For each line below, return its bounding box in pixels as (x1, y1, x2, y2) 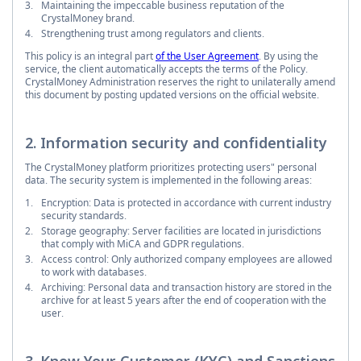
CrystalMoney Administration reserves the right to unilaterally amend (25, 74, 335, 89)
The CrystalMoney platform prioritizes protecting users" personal (25, 160, 317, 174)
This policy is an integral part (25, 48, 156, 63)
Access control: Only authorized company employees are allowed (41, 251, 332, 266)
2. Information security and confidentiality (25, 132, 327, 152)
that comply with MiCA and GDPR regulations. (41, 236, 244, 251)
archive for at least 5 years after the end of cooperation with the (41, 293, 326, 307)
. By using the (259, 48, 318, 63)
